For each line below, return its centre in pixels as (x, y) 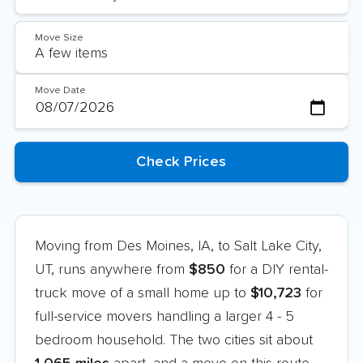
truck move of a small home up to (143, 293)
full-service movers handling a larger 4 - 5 (164, 316)
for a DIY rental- (277, 269)
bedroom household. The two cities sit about (174, 340)
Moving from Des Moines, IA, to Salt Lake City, (178, 246)
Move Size (59, 38)
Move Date (60, 90)
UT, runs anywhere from (112, 269)
